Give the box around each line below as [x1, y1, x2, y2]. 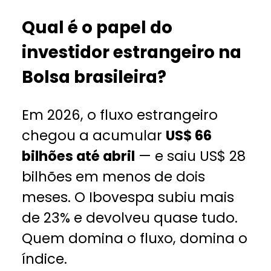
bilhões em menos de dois [22, 167, 206, 187]
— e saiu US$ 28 [135, 146, 246, 166]
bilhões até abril [22, 146, 135, 166]
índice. [22, 249, 68, 269]
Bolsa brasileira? [22, 65, 167, 90]
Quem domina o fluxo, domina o [22, 229, 248, 249]
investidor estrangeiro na [22, 41, 242, 65]
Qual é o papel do [22, 16, 173, 40]
